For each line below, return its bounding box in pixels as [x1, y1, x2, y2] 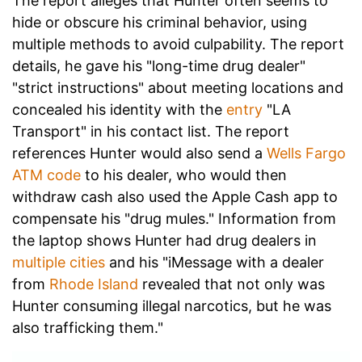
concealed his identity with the [12, 101, 226, 119]
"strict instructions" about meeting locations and [12, 79, 343, 97]
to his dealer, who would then [81, 166, 287, 184]
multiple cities [12, 254, 105, 271]
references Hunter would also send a [12, 145, 267, 162]
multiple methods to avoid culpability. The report [12, 36, 344, 53]
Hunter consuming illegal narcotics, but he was [12, 297, 331, 315]
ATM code [12, 166, 81, 184]
